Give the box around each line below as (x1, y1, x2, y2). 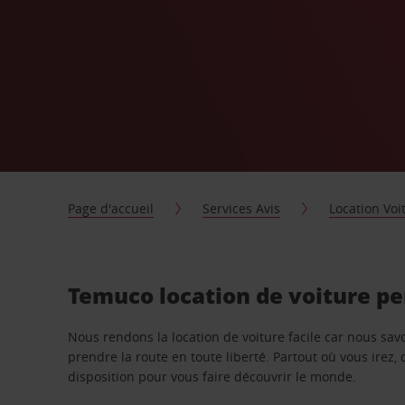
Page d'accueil (68, 200, 155, 217)
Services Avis (202, 200, 281, 217)
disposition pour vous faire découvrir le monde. (68, 368, 357, 385)
